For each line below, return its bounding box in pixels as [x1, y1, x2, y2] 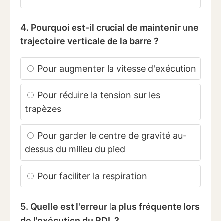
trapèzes [25, 104, 61, 114]
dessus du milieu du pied [25, 144, 125, 155]
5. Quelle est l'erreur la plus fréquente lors [20, 201, 200, 212]
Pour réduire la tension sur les [35, 90, 160, 101]
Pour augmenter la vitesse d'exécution [35, 63, 196, 74]
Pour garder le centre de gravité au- [35, 130, 186, 141]
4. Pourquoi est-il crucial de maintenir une [20, 22, 199, 33]
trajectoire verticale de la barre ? [20, 36, 159, 47]
